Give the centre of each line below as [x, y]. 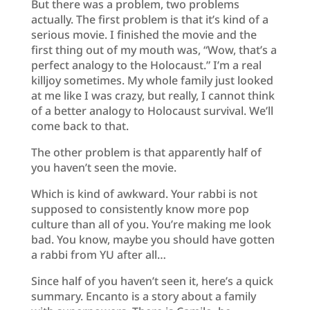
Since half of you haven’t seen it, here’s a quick [152, 281]
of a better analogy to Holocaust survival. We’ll [152, 110]
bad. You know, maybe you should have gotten [153, 239]
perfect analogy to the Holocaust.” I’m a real [146, 65]
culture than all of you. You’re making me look [151, 224]
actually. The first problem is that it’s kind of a [149, 19]
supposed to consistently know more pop [140, 209]
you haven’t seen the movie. [103, 167]
